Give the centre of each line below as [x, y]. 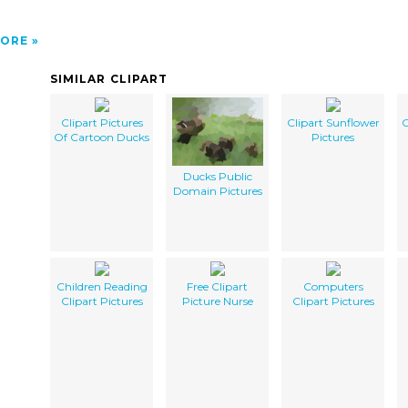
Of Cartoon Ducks [102, 137]
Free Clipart [217, 286]
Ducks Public [217, 176]
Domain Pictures [217, 190]
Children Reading [102, 286]
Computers [333, 286]
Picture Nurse [217, 301]
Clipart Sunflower [333, 122]
